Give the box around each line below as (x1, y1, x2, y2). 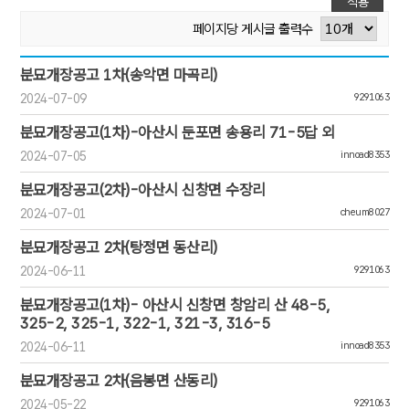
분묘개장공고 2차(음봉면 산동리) (19, 372, 217, 390)
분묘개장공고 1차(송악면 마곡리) (19, 66, 217, 84)
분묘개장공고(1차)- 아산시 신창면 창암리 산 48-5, (19, 296, 330, 314)
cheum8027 (340, 206, 390, 218)
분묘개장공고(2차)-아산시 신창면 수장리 (19, 181, 266, 199)
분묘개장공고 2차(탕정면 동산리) (19, 238, 217, 257)
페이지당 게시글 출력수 (192, 21, 313, 38)
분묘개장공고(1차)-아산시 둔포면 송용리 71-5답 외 (19, 123, 335, 142)
